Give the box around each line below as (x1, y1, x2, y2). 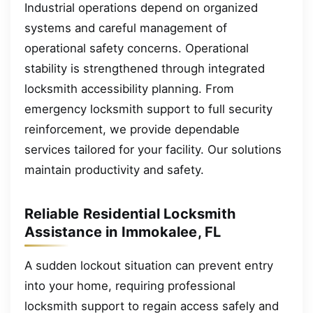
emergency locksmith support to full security (24, 101, 272, 116)
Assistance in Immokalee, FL (24, 223, 221, 240)
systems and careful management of (24, 20, 227, 35)
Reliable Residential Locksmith (24, 205, 235, 222)
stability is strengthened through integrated (24, 61, 265, 75)
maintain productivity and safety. (24, 162, 204, 177)
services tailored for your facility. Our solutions (24, 142, 282, 156)
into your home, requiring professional (24, 278, 235, 293)
